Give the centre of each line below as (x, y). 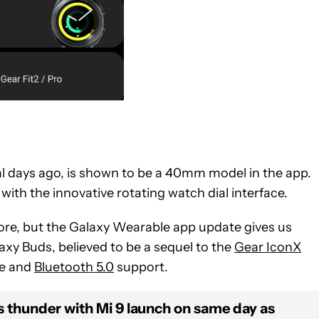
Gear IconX (268, 247)
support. (141, 267)
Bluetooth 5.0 (74, 267)
